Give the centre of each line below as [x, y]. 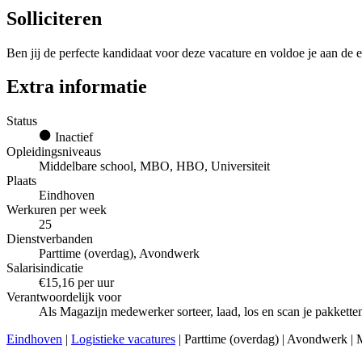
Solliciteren [54, 18]
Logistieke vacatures [123, 339]
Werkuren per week [57, 210]
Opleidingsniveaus [54, 152]
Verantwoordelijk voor [64, 297]
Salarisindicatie [45, 268]
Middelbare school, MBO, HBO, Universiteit [154, 166]
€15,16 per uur [76, 283]
